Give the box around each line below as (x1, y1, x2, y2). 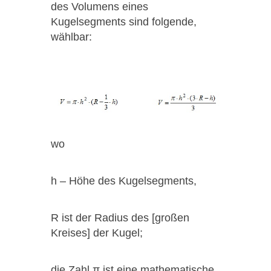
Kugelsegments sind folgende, (51, 15, 197, 28)
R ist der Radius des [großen (51, 211, 189, 224)
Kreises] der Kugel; (51, 226, 143, 239)
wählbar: (51, 30, 92, 43)
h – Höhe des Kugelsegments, (51, 174, 197, 187)
